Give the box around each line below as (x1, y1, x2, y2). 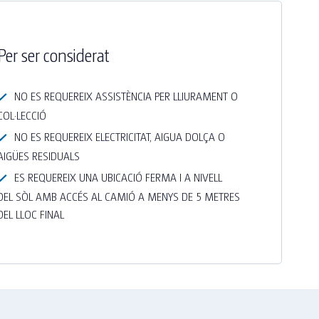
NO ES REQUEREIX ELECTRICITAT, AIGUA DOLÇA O (14, 129, 225, 144)
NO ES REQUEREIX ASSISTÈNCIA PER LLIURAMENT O (14, 88, 238, 103)
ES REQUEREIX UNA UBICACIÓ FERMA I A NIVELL (14, 169, 222, 184)
